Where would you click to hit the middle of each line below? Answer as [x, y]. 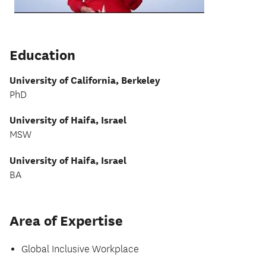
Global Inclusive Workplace [80, 250]
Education [42, 55]
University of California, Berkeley [85, 80]
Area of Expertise [66, 221]
